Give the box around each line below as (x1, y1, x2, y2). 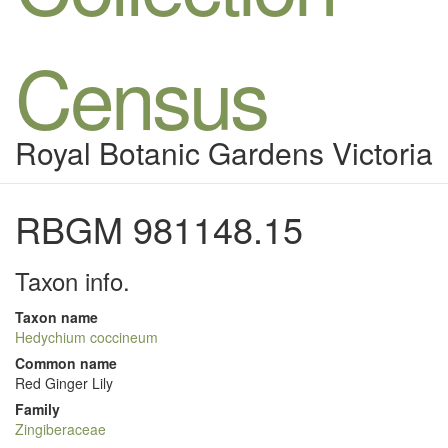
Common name (15, 353, 117, 373)
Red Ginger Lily (15, 373, 113, 393)
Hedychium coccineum (15, 327, 158, 347)
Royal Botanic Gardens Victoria (15, 131, 433, 174)
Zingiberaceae (15, 419, 106, 439)
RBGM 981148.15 (15, 203, 303, 254)
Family (15, 399, 60, 419)
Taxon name (15, 307, 98, 327)
